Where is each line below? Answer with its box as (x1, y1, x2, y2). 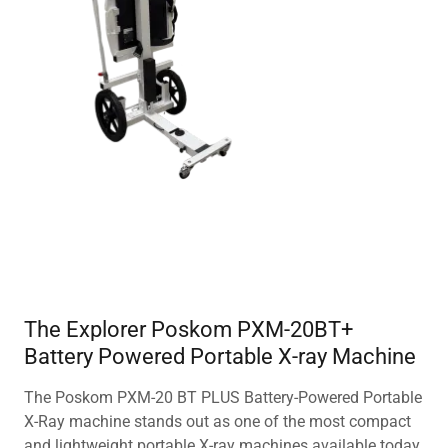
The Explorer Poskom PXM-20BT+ (24, 316, 353, 342)
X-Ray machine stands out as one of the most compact (24, 411, 411, 431)
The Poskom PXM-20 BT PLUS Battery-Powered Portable (24, 387, 422, 407)
